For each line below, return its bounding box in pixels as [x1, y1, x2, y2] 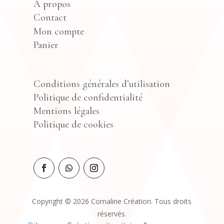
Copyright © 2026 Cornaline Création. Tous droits [32, 196, 192, 206]
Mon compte [33, 25, 84, 38]
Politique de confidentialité [33, 91, 143, 103]
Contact [33, 11, 67, 24]
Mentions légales [33, 104, 100, 117]
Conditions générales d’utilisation [33, 77, 170, 90]
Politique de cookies [33, 118, 114, 130]
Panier [33, 39, 59, 51]
